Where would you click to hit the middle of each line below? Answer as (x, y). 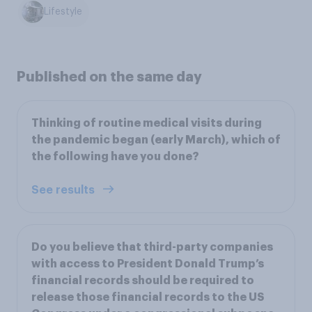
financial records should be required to (143, 280)
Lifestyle (63, 12)
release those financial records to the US (148, 297)
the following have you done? (115, 156)
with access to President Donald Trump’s (148, 264)
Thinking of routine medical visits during (147, 123)
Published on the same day (109, 76)
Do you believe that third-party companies (152, 247)
